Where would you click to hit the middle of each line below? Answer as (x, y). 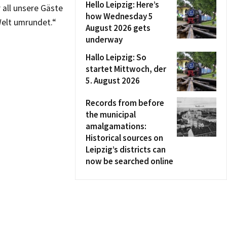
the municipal (111, 115)
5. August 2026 (113, 81)
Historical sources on (124, 138)
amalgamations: (116, 126)
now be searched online (129, 161)
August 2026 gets (118, 28)
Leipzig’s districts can (126, 149)
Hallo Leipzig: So (116, 57)
